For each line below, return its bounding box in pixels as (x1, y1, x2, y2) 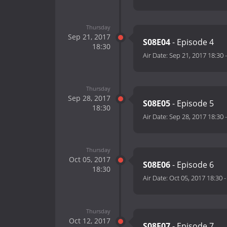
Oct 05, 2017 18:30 (169, 173, 222, 183)
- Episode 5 (170, 98, 214, 109)
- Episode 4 (170, 36, 214, 48)
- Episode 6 (170, 159, 214, 171)
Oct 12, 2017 (68, 215, 110, 225)
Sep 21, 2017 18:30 (169, 51, 223, 60)
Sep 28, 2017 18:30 (169, 112, 223, 122)
